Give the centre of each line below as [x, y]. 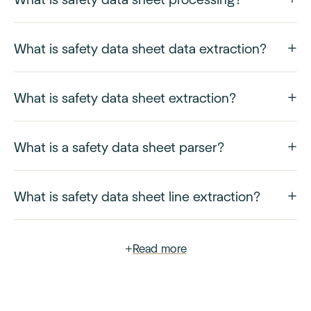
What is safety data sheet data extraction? [140, 49]
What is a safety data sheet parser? [119, 148]
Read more [159, 250]
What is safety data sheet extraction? [125, 98]
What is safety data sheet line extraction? [137, 197]
